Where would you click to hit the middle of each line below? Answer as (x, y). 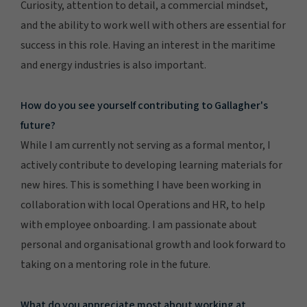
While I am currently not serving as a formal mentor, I (146, 145)
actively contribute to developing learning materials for (151, 165)
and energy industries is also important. (113, 65)
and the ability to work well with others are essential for (153, 25)
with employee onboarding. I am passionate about (139, 225)
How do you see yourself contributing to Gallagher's (144, 106)
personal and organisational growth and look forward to (153, 245)
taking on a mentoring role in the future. (115, 265)
